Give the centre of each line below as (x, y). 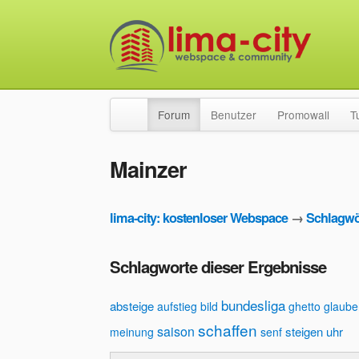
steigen (304, 332)
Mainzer (148, 169)
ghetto (305, 307)
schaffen (228, 330)
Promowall (303, 115)
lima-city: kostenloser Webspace (199, 218)
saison (176, 332)
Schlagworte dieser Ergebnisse (218, 267)
